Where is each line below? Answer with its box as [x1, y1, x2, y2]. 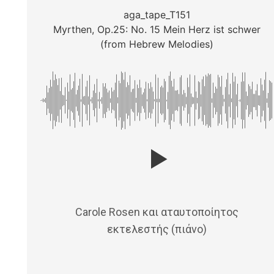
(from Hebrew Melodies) [100, 38, 213, 51]
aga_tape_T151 [123, 9, 190, 21]
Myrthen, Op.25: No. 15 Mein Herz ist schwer [53, 23, 261, 36]
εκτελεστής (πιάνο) [106, 223, 207, 236]
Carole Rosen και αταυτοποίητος [75, 206, 239, 219]
